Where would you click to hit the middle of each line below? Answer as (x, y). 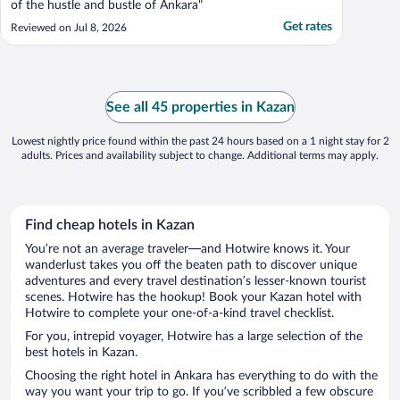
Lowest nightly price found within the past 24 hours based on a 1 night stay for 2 (200, 142)
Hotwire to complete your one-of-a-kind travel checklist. (179, 314)
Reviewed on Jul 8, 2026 (69, 28)
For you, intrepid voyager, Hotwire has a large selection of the (194, 337)
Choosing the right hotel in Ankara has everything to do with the (201, 376)
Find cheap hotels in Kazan (110, 225)
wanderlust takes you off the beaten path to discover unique (191, 266)
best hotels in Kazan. (81, 353)
